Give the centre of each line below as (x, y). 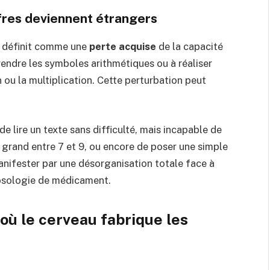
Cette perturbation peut (152, 80)
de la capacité (190, 47)
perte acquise (123, 47)
